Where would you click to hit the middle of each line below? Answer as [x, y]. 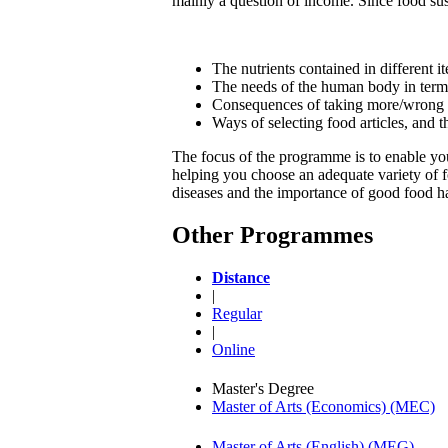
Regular [237, 313]
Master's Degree [263, 389]
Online [233, 349]
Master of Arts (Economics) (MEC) [323, 407]
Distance [241, 277]
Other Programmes [272, 234]
